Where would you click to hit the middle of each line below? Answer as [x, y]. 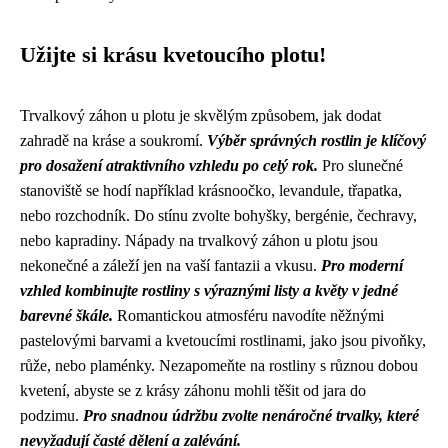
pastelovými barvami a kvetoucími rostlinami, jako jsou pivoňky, [223, 340]
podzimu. [51, 415]
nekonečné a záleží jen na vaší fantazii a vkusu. [170, 265]
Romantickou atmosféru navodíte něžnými [248, 315]
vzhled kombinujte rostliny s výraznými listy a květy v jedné [209, 290]
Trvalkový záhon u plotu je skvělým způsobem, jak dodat [200, 115]
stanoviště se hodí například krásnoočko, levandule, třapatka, [211, 190]
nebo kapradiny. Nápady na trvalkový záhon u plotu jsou [199, 240]
